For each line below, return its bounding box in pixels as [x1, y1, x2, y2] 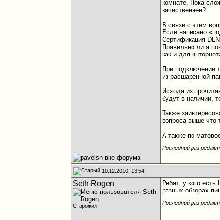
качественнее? [162, 6, 206, 14]
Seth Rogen [73, 179, 115, 188]
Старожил [73, 203, 98, 209]
